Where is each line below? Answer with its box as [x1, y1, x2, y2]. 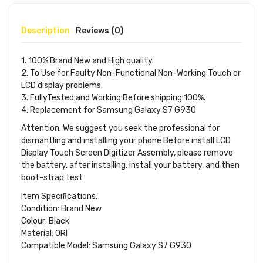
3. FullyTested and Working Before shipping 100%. [21, 92, 205, 103]
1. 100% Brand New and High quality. [21, 55, 154, 66]
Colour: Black [21, 215, 69, 226]
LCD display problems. [21, 80, 103, 90]
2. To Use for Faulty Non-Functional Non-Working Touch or [21, 68, 241, 78]
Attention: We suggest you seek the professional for [21, 123, 220, 134]
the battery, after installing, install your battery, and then [21, 160, 240, 171]
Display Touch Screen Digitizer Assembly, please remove [21, 148, 233, 159]
